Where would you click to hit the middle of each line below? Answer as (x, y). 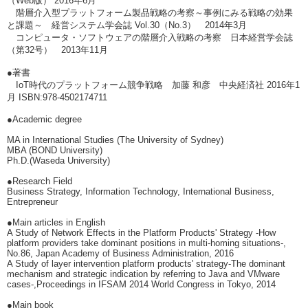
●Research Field (40, 181)
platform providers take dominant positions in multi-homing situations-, (146, 243)
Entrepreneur (32, 202)
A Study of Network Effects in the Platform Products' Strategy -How (141, 233)
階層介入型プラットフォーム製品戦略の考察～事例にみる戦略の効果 (150, 13)
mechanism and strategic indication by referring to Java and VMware (143, 274)
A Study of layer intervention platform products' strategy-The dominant (146, 264)
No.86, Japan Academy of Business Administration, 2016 (120, 253)
